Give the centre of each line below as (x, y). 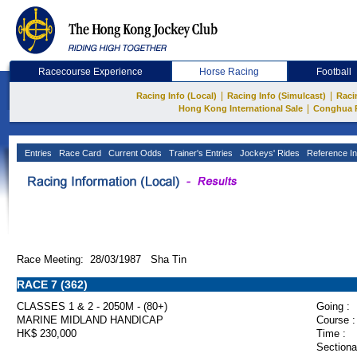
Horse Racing (229, 72)
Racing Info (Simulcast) (277, 96)
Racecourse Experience (90, 72)
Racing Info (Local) (177, 96)
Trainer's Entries (200, 153)
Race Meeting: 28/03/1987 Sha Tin (102, 259)
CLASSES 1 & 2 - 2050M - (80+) (92, 306)
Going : (333, 306)
